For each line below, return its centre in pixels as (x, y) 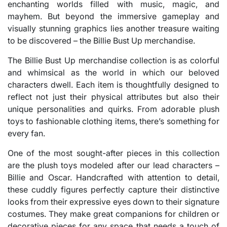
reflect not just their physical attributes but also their (113, 97)
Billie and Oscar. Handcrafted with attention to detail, (113, 177)
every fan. (26, 133)
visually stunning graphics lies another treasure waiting (113, 28)
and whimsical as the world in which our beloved (113, 72)
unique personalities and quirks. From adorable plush (113, 109)
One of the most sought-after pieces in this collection (113, 153)
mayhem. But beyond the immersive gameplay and (113, 16)
